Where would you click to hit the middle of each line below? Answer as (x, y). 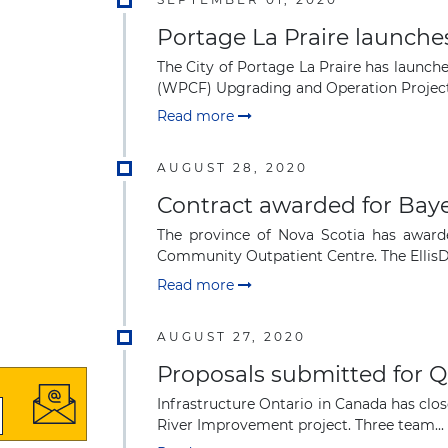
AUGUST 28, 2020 (232, 168)
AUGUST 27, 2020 (231, 336)
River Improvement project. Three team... (300, 424)
